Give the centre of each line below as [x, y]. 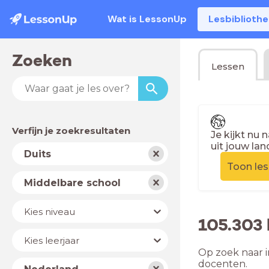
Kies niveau [50, 211]
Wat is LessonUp [147, 19]
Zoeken [42, 60]
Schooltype [39, 177]
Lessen [228, 66]
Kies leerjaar [52, 240]
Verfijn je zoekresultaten [71, 131]
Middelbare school [72, 183]
